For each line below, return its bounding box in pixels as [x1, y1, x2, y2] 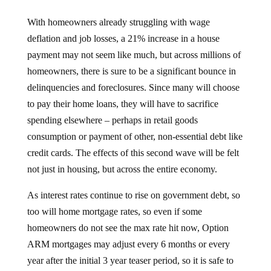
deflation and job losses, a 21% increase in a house [27, 24, 220, 34]
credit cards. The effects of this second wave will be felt [27, 138, 239, 148]
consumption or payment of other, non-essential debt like [27, 122, 243, 132]
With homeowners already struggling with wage [27, 7, 210, 18]
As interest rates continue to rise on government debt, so [27, 180, 240, 191]
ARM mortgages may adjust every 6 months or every [27, 229, 230, 240]
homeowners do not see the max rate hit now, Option [27, 213, 229, 223]
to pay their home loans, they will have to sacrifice [27, 89, 218, 99]
